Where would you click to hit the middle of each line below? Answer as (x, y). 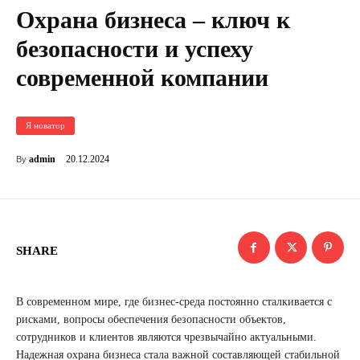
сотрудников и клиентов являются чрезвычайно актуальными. (166, 337)
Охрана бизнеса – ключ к (153, 20)
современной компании (142, 78)
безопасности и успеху (135, 49)
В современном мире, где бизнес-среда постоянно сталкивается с (174, 302)
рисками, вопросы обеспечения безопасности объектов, (151, 320)
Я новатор (45, 126)
